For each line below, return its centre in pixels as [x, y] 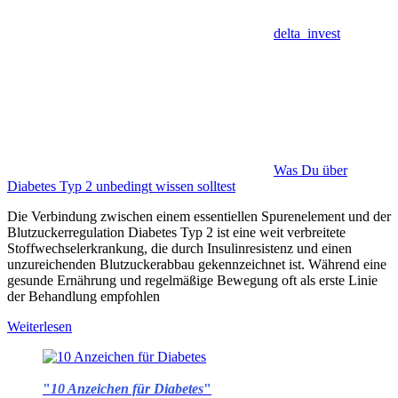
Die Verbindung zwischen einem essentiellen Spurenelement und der [199, 217]
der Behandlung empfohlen [84, 297]
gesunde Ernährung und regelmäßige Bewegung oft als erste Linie [192, 281]
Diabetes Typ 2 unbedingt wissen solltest [121, 187]
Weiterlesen [40, 327]
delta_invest [307, 34]
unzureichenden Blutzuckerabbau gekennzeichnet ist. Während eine [197, 265]
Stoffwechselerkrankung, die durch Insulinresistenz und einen [179, 249]
